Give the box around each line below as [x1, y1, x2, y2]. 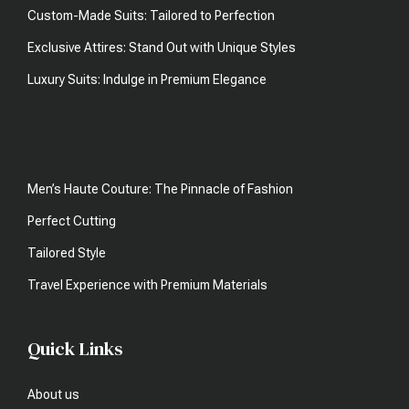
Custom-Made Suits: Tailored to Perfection [27, 8, 275, 24]
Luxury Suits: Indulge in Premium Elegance [27, 72, 267, 88]
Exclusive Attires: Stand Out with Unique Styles [27, 40, 296, 56]
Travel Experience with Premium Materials [27, 278, 267, 293]
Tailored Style [27, 246, 106, 261]
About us [27, 387, 79, 403]
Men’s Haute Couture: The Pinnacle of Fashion [27, 182, 293, 197]
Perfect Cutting [27, 214, 116, 229]
